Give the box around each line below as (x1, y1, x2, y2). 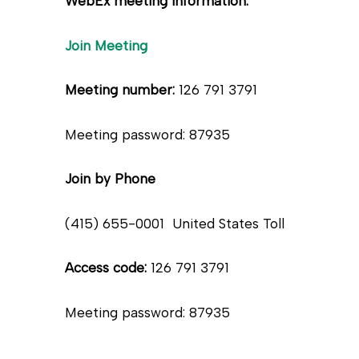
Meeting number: (64, 82, 175, 99)
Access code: (64, 260, 151, 276)
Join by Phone (64, 171, 155, 188)
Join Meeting (64, 37, 147, 54)
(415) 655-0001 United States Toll (64, 215, 284, 232)
